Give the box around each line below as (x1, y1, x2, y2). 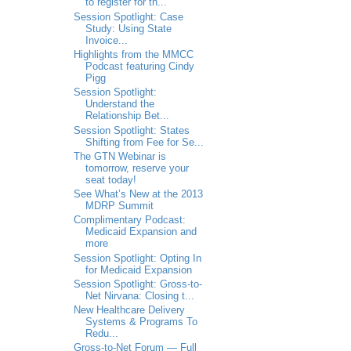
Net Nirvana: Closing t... (85, 289, 194, 302)
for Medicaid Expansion (85, 263, 192, 276)
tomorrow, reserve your (85, 161, 189, 174)
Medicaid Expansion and (85, 226, 197, 238)
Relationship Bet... (85, 110, 169, 122)
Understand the (85, 98, 154, 110)
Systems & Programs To (85, 316, 197, 328)
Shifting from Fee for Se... (85, 136, 204, 148)
